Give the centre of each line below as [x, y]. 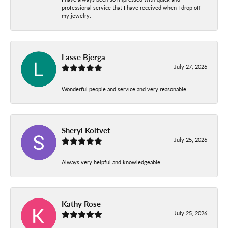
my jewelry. [76, 15]
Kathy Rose [81, 203]
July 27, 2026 [191, 66]
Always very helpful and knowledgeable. [112, 162]
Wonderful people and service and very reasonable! [125, 89]
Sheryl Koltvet [86, 130]
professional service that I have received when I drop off [131, 7]
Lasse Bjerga [83, 57]
